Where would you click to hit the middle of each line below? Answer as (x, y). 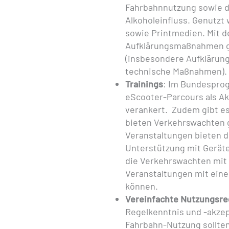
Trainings (144, 84)
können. (141, 186)
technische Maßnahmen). (176, 71)
